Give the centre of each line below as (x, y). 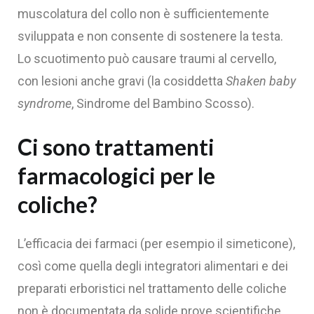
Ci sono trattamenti (116, 147)
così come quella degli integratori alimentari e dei (153, 266)
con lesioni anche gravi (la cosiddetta (122, 81)
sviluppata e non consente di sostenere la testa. (150, 36)
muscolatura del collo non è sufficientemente (143, 13)
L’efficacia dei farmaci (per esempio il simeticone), (156, 244)
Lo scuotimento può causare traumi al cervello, (147, 58)
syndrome (45, 103)
